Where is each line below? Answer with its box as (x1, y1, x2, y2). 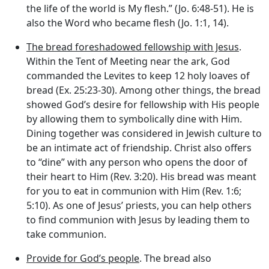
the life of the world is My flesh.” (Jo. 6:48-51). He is (26, 1, 254, 15)
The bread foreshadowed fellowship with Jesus (26, 40, 239, 53)
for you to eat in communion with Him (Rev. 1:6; (26, 184, 241, 198)
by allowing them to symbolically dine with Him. (26, 112, 242, 125)
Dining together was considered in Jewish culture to (26, 126, 262, 140)
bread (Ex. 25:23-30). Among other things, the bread (26, 83, 261, 97)
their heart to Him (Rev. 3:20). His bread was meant (26, 169, 256, 183)
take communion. (26, 227, 106, 241)
